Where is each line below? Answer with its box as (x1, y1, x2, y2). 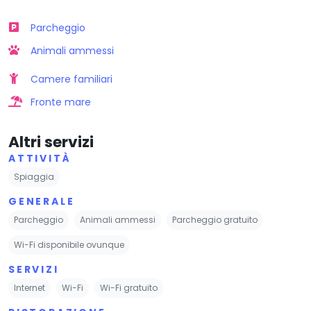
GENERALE (8, 194, 75, 208)
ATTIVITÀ (8, 151, 72, 165)
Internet (14, 281, 45, 294)
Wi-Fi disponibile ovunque (14, 238, 124, 251)
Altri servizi (8, 131, 94, 153)
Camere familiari (31, 72, 112, 86)
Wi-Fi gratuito (100, 281, 158, 294)
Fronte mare (31, 94, 91, 109)
